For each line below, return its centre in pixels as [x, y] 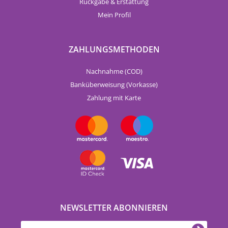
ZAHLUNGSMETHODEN [114, 49]
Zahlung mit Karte [114, 98]
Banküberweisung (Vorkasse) [114, 84]
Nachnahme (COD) [114, 71]
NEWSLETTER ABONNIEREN [114, 208]
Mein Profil [114, 15]
